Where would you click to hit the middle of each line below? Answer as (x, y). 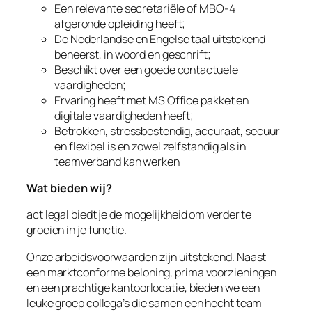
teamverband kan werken (117, 161)
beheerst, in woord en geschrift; (133, 54)
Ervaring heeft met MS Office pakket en (152, 100)
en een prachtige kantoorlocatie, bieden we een (143, 287)
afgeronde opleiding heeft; (120, 23)
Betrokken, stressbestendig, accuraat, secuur (167, 131)
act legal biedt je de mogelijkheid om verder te (139, 215)
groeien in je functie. (77, 230)
